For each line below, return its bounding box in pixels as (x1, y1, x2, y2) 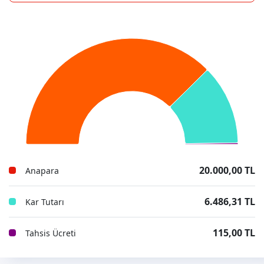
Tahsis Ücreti (25, 227, 76, 239)
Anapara (25, 164, 59, 176)
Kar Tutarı (25, 196, 64, 207)
